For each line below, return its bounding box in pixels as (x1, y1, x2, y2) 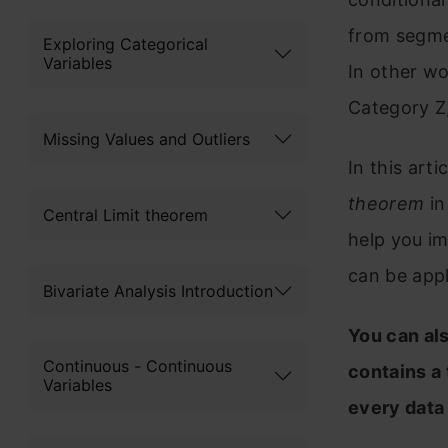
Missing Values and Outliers (43, 128, 250, 149)
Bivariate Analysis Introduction (43, 280, 273, 301)
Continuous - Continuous (43, 356, 232, 377)
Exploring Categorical (43, 34, 208, 55)
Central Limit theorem (43, 204, 208, 225)
